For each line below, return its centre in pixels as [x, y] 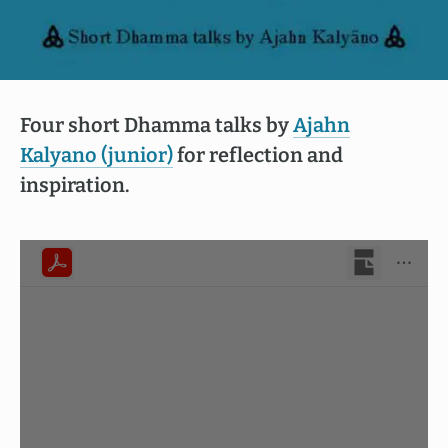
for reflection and [258, 155]
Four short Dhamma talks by [156, 125]
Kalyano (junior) [96, 155]
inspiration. [75, 185]
